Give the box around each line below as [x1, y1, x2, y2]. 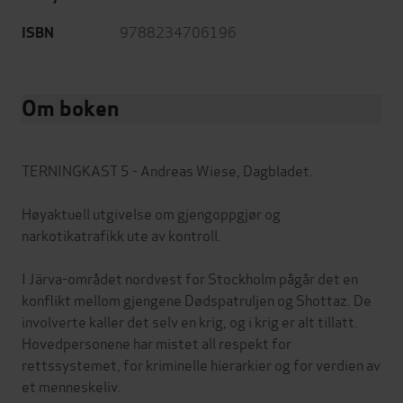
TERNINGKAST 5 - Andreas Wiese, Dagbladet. [22, 159, 313, 181]
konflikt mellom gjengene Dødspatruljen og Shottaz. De [22, 289, 372, 310]
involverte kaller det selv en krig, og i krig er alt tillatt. [22, 310, 358, 332]
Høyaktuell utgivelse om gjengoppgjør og [22, 202, 281, 224]
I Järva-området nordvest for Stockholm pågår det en [22, 267, 358, 289]
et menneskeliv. [22, 375, 121, 397]
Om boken [22, 94, 119, 123]
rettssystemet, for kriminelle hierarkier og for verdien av [22, 354, 381, 375]
